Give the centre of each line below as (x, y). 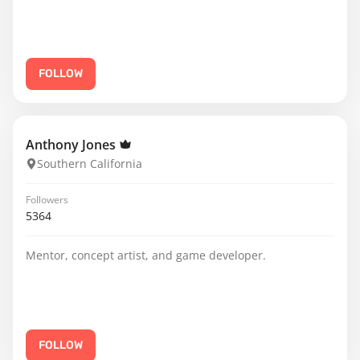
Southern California (90, 164)
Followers (47, 200)
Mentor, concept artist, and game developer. (146, 255)
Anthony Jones (72, 145)
